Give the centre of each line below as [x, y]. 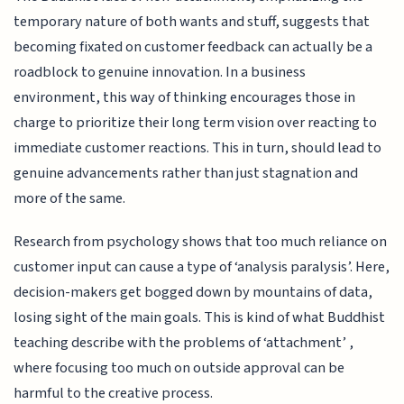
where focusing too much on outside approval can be [179, 368]
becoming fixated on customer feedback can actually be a [193, 46]
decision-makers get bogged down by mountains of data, [193, 293]
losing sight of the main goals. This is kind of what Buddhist [200, 318]
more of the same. [70, 198]
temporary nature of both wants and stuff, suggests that [192, 21]
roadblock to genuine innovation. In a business [160, 72]
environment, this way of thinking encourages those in [185, 97]
